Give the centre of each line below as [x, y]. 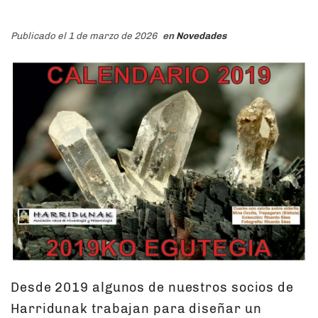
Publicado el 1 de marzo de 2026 [85, 35]
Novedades [201, 35]
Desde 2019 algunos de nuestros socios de [152, 288]
